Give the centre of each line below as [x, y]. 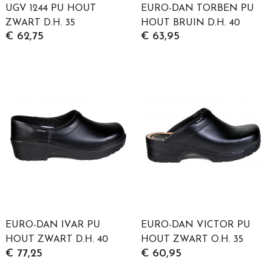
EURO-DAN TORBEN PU [198, 8]
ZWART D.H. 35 [40, 23]
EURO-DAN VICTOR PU [196, 225]
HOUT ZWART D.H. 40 [57, 240]
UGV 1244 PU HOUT [51, 8]
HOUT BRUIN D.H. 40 [191, 23]
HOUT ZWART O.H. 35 [192, 240]
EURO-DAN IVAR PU [53, 225]
